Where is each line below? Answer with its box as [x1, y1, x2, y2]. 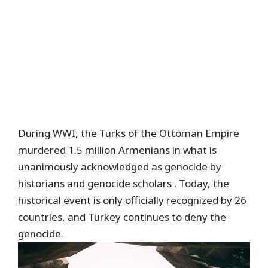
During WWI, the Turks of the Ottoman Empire [18, 126, 239, 141]
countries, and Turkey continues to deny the [18, 210, 226, 224]
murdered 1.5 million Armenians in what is [18, 143, 217, 157]
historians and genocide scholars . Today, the [18, 176, 229, 191]
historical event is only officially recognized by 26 [18, 193, 246, 208]
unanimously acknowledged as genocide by [18, 160, 221, 174]
